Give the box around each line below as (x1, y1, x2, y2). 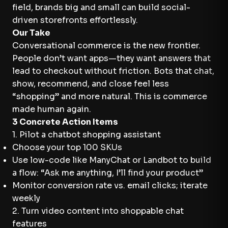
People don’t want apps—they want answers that (12, 53, 211, 64)
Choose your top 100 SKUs (12, 142, 122, 153)
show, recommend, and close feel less (12, 78, 169, 89)
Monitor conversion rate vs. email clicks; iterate (12, 180, 208, 191)
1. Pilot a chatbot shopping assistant (12, 129, 161, 140)
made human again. (12, 104, 91, 115)
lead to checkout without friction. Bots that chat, (12, 66, 214, 76)
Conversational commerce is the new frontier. (12, 40, 201, 51)
